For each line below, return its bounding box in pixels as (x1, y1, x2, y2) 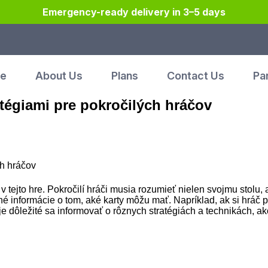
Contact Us (166, 69, 224, 82)
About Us (35, 69, 83, 82)
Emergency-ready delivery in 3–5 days (42, 6, 226, 18)
